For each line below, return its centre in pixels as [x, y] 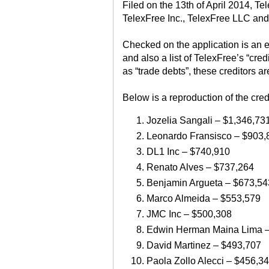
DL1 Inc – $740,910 [188, 152]
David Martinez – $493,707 [204, 246]
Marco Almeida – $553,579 [204, 199]
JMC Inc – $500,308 [189, 214]
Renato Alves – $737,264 [200, 168]
